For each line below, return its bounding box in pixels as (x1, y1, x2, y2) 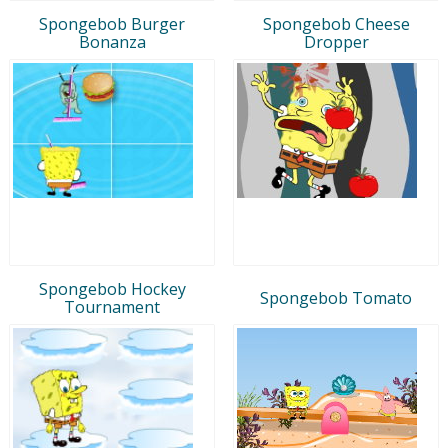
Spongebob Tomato (260, 286, 412, 309)
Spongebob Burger (39, 12, 185, 35)
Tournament (64, 295, 160, 318)
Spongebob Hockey (38, 277, 186, 300)
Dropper (303, 30, 369, 53)
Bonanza (78, 30, 146, 53)
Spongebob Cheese (262, 12, 410, 35)
